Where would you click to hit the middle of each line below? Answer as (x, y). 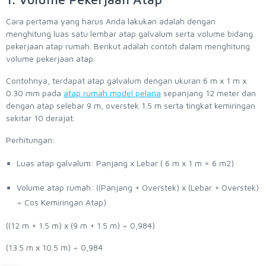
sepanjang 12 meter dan (208, 93)
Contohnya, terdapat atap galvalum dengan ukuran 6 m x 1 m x (126, 81)
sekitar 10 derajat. (40, 118)
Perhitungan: (31, 140)
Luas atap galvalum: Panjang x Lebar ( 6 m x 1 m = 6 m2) (125, 163)
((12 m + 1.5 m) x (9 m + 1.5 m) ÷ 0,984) (80, 226)
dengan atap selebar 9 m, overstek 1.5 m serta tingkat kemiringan (131, 106)
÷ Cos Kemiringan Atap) (61, 202)
